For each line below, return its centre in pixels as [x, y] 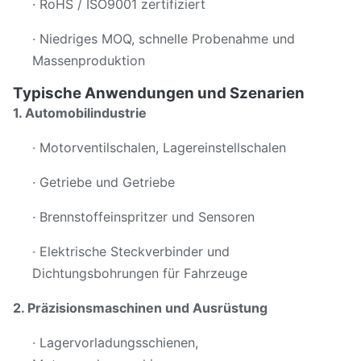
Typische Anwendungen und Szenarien [159, 93]
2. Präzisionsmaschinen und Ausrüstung [140, 308]
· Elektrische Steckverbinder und [131, 251]
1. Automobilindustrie [80, 113]
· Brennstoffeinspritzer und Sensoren [143, 217]
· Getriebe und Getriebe [104, 182]
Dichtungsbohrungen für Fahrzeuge [140, 273]
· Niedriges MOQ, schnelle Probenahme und [164, 39]
